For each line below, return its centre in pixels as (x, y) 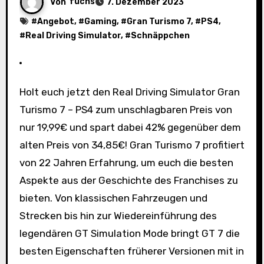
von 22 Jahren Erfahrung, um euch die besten (126, 162)
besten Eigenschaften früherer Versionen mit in (131, 251)
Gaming (100, 21)
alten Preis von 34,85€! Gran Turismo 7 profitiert (132, 145)
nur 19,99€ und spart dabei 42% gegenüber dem (130, 127)
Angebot (55, 21)
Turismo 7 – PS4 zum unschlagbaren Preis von (126, 109)
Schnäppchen (160, 35)
